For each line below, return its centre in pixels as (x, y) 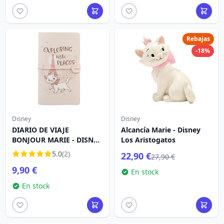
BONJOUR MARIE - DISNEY (57, 140)
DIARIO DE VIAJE (40, 130)
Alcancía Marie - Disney (161, 130)
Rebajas (198, 39)
